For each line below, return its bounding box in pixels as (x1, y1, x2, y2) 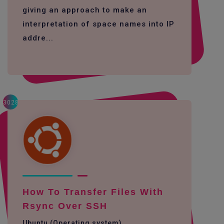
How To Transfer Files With (22, 187, 163, 197)
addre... (22, 33, 53, 42)
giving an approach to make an (22, 5, 147, 14)
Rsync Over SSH (22, 201, 107, 211)
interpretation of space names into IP (22, 19, 174, 28)
